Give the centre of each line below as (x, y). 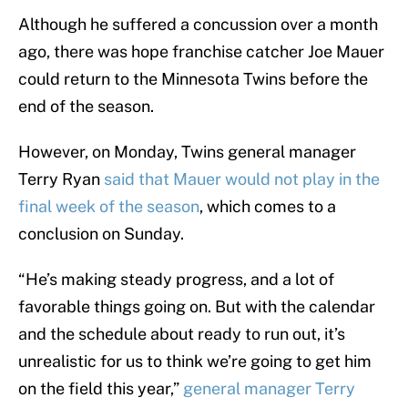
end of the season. (86, 107)
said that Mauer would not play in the (242, 179)
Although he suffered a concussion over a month (198, 25)
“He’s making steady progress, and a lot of (176, 280)
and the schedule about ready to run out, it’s (182, 334)
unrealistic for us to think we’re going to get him (195, 362)
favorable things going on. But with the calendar (197, 307)
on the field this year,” (101, 389)
